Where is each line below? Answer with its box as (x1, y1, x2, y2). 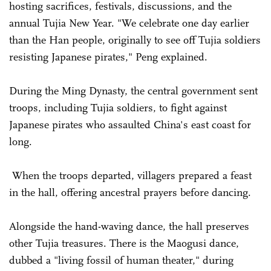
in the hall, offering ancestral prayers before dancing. (9, 185, 254, 199)
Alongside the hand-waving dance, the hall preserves (9, 219, 249, 233)
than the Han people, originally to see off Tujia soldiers (9, 33, 261, 47)
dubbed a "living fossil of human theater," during (9, 253, 233, 267)
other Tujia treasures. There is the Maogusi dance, (9, 236, 239, 250)
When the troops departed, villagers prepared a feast (9, 168, 252, 182)
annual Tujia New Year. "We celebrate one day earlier (9, 16, 249, 30)
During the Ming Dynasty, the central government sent (9, 83, 258, 97)
